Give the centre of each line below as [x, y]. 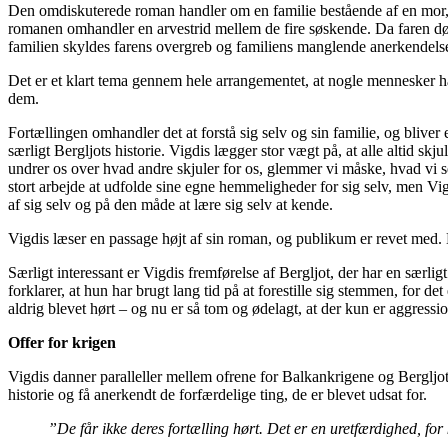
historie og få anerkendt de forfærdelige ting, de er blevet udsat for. [217, 394]
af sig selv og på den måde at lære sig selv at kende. [170, 204]
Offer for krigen [62, 342]
